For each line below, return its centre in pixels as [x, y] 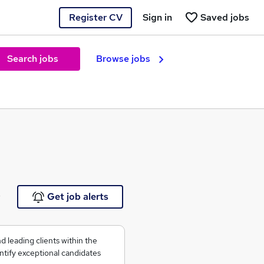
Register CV [95, 17]
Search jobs [32, 59]
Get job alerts [77, 197]
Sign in [157, 17]
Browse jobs [123, 59]
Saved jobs [225, 17]
